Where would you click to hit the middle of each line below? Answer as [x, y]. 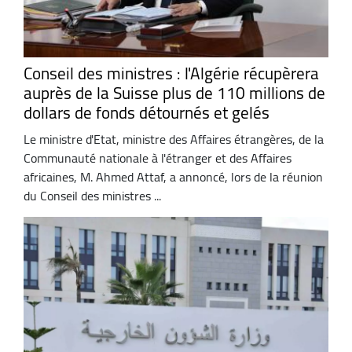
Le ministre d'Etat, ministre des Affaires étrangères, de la [174, 139]
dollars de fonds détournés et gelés [147, 113]
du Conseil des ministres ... [92, 195]
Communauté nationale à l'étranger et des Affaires [158, 158]
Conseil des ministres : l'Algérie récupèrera [171, 74]
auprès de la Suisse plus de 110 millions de [174, 93]
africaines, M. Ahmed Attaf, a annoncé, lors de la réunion [173, 176]
